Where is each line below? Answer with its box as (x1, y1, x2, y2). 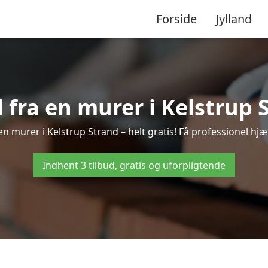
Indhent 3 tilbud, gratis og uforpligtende (42, 159, 226, 172)
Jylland (216, 10, 252, 27)
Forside (156, 10, 197, 27)
